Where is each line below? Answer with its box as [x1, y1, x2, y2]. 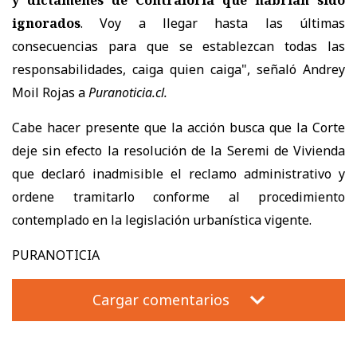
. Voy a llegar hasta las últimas [80, 14, 345, 32]
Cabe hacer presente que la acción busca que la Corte [12, 118, 345, 136]
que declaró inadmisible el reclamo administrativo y [12, 164, 345, 182]
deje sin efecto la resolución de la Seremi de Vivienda [12, 141, 345, 159]
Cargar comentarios [92, 289, 229, 309]
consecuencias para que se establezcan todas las [12, 37, 345, 55]
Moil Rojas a [12, 83, 88, 101]
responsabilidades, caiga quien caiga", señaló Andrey [12, 60, 345, 78]
